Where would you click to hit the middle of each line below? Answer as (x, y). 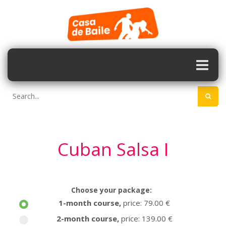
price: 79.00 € (147, 203)
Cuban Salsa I (113, 149)
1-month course (89, 203)
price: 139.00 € (147, 218)
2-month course (87, 218)
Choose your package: (111, 190)
